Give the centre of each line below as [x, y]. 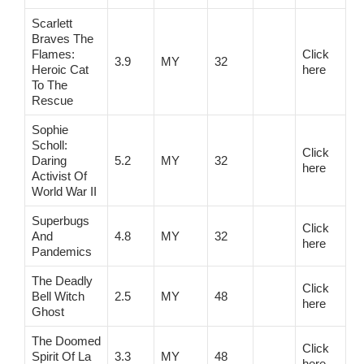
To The [50, 84]
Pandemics [62, 251]
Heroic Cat [60, 69]
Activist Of [59, 175]
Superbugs [61, 220]
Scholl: [50, 145]
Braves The [63, 38]
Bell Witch [58, 296]
